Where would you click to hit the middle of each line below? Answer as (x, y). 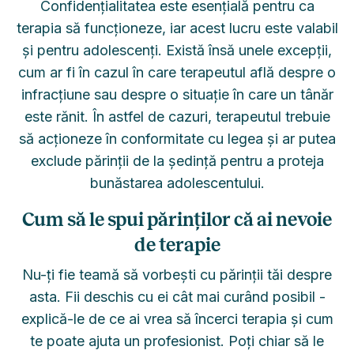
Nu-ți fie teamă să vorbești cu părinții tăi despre (177, 275)
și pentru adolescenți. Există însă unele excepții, (177, 50)
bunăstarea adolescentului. (177, 183)
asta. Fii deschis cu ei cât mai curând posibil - (177, 297)
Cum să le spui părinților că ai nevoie (177, 220)
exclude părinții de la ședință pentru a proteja (177, 161)
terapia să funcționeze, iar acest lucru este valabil (177, 28)
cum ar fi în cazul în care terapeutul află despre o (177, 72)
